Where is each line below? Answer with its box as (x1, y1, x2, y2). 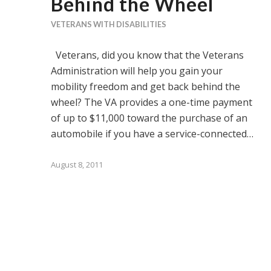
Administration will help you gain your (50, 64, 223, 77)
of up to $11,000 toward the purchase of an (50, 111, 247, 125)
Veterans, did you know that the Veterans (50, 48, 244, 62)
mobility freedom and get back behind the (50, 79, 240, 93)
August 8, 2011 (50, 158, 103, 170)
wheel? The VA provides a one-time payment (50, 95, 252, 109)
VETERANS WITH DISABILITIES (50, 19, 166, 29)
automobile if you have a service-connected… (50, 126, 253, 140)
